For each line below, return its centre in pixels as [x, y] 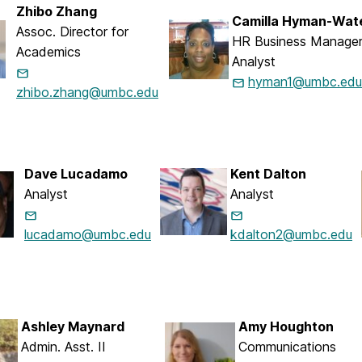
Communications [287, 347]
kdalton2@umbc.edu [291, 235]
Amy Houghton [286, 327]
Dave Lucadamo [76, 174]
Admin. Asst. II [63, 347]
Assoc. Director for [72, 32]
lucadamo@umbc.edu [88, 235]
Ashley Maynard [73, 327]
